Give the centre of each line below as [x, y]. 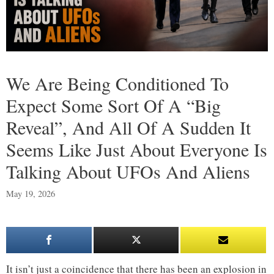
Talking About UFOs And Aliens [128, 172]
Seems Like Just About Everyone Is [137, 150]
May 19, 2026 [31, 193]
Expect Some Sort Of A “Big [113, 106]
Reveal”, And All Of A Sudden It [128, 128]
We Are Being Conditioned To [117, 83]
